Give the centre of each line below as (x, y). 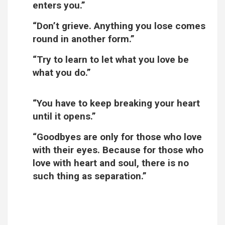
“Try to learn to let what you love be (111, 60)
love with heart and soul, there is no (111, 163)
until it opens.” (64, 117)
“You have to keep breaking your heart (116, 103)
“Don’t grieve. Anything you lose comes (119, 26)
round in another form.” (84, 39)
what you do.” (62, 73)
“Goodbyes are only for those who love (117, 137)
